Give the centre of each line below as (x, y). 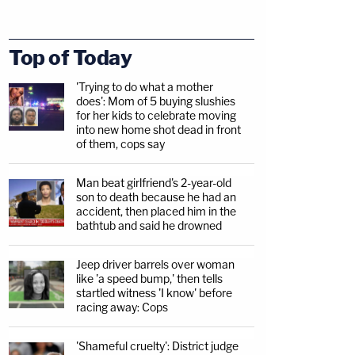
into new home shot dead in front (158, 130)
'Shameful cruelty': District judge (157, 346)
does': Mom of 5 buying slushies (156, 101)
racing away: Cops (122, 307)
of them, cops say (120, 144)
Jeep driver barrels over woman (155, 264)
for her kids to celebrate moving (156, 115)
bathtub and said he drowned (149, 225)
